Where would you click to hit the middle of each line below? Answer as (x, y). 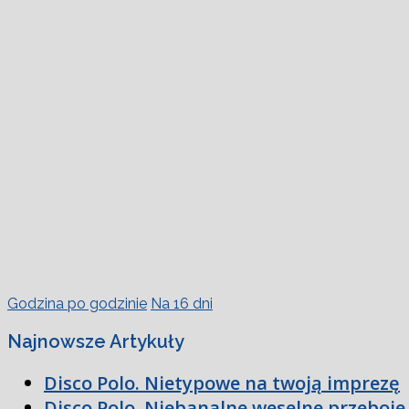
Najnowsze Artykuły (96, 341)
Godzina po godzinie (77, 303)
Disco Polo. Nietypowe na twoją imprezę (222, 383)
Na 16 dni (182, 303)
